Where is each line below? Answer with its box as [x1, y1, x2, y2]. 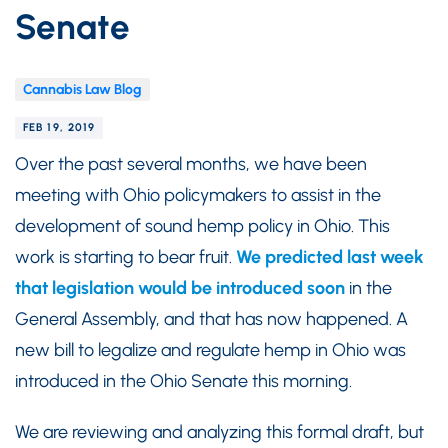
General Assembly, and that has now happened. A [15, 308, 408, 330]
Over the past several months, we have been [15, 153, 367, 175]
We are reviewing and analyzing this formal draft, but [15, 421, 424, 443]
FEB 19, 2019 [23, 121, 96, 134]
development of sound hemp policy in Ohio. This [15, 215, 390, 237]
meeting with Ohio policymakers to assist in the [15, 184, 381, 206]
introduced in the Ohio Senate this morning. [15, 370, 352, 392]
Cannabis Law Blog [23, 81, 142, 98]
